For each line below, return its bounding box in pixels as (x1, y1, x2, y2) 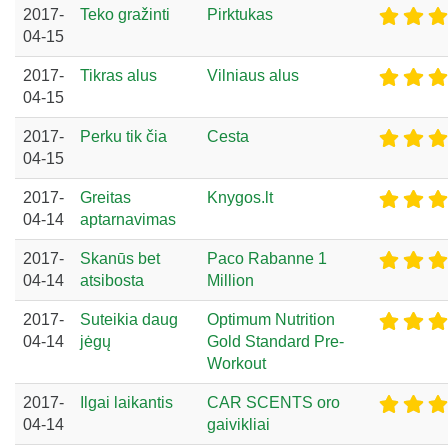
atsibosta (80, 271, 144, 289)
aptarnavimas (80, 210, 176, 228)
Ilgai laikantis (80, 393, 173, 411)
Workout (207, 354, 266, 372)
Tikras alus (80, 66, 157, 84)
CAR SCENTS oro (207, 393, 340, 411)
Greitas (80, 188, 131, 206)
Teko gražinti (80, 5, 170, 23)
